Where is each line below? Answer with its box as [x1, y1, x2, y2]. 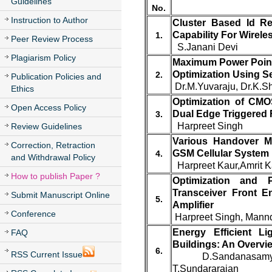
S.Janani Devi [172, 42, 238, 52]
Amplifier [172, 200, 214, 210]
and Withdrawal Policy [11, 152, 95, 162]
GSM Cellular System [172, 148, 269, 158]
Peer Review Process [11, 34, 93, 44]
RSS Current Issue [11, 250, 83, 259]
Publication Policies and [11, 72, 101, 81]
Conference [11, 209, 56, 219]
